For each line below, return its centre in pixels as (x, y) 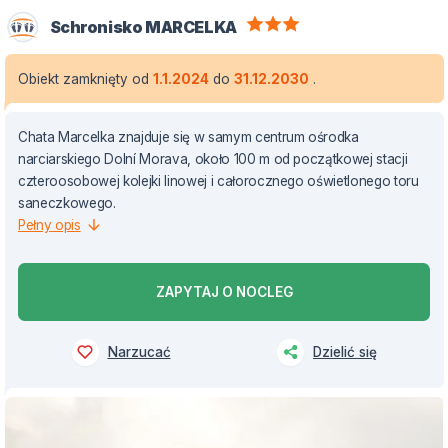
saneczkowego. (67, 202)
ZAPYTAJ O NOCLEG (224, 291)
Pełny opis (49, 224)
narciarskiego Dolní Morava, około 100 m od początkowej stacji (213, 158)
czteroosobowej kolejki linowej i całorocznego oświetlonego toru (218, 180)
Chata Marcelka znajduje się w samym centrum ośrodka (188, 136)
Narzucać (139, 352)
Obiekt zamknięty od (85, 78)
